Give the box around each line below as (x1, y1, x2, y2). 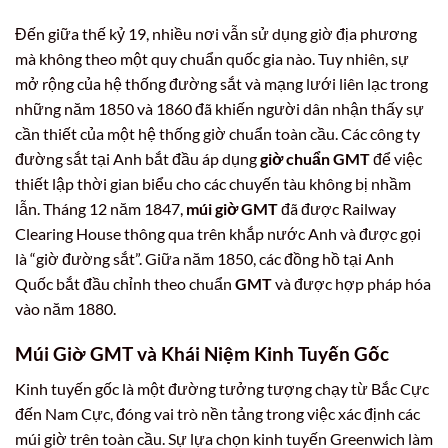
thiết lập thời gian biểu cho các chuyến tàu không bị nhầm (15, 174, 411, 194)
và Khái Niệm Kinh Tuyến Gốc (133, 341, 389, 365)
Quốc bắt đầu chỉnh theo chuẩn (15, 274, 235, 294)
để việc (370, 149, 422, 169)
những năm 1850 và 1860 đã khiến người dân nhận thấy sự (15, 99, 424, 119)
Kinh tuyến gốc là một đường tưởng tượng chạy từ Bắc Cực (15, 378, 429, 398)
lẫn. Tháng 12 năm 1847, (15, 199, 186, 219)
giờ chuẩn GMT (260, 149, 370, 169)
